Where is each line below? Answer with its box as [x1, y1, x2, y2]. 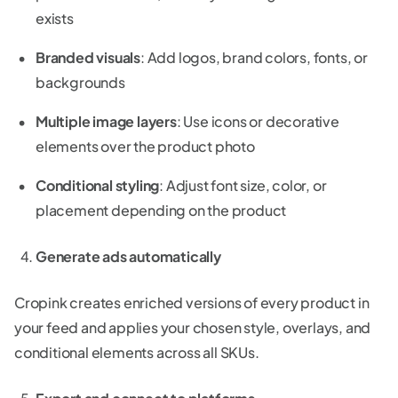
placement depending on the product [36, 201, 287, 220]
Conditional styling [36, 176, 160, 195]
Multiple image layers [36, 112, 177, 131]
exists [36, 9, 74, 28]
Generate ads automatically [36, 247, 221, 267]
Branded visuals [36, 48, 140, 68]
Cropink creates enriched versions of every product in [14, 293, 370, 313]
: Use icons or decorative [176, 112, 339, 131]
